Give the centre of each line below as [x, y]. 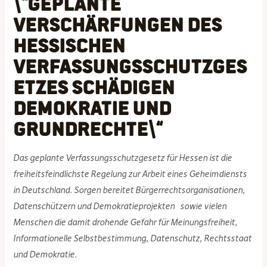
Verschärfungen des [118, 23]
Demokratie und [92, 107]
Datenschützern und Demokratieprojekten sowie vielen [120, 206]
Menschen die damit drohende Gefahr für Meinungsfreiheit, [125, 222]
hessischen [69, 44]
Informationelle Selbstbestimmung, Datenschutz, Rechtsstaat [133, 238]
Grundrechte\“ [88, 128]
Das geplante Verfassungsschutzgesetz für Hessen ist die [123, 158]
